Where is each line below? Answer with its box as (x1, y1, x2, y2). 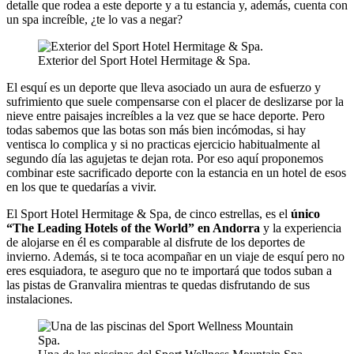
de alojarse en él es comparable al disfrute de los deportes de (6, 235, 305, 249)
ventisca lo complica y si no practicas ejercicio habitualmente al (6, 137, 320, 151)
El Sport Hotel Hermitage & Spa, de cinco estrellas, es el (6, 206, 291, 220)
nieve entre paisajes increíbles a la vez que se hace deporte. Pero (6, 108, 325, 122)
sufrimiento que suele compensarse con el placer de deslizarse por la (6, 94, 344, 108)
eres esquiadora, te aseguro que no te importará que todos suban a (6, 263, 332, 277)
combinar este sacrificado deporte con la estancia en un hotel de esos (6, 165, 346, 179)
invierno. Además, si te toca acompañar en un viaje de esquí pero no (6, 249, 345, 263)
